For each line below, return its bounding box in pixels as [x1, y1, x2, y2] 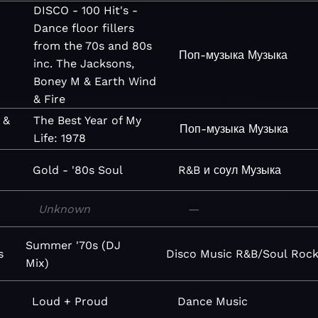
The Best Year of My [33, 113, 142, 127]
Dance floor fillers [33, 21, 134, 35]
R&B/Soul [236, 247, 288, 261]
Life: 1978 [33, 131, 87, 145]
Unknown [38, 202, 90, 216]
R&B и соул [177, 163, 238, 177]
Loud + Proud [32, 295, 109, 308]
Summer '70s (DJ [25, 238, 121, 252]
